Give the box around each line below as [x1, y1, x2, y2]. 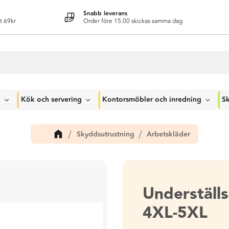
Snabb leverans [83, 8, 127, 18]
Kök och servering [21, 94, 82, 105]
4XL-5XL [143, 200, 208, 225]
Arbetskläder [147, 128, 191, 140]
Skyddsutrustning [76, 128, 134, 140]
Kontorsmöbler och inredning [102, 94, 201, 105]
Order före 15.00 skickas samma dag [83, 16, 182, 26]
